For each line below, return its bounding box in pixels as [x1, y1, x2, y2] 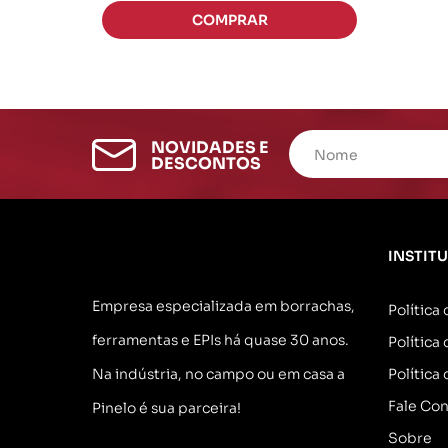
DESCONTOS [151, 152, 262, 174]
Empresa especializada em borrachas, [92, 297, 355, 315]
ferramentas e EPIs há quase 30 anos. [92, 331, 349, 349]
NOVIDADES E [151, 136, 270, 158]
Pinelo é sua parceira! [92, 399, 241, 417]
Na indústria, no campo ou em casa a [92, 365, 345, 383]
